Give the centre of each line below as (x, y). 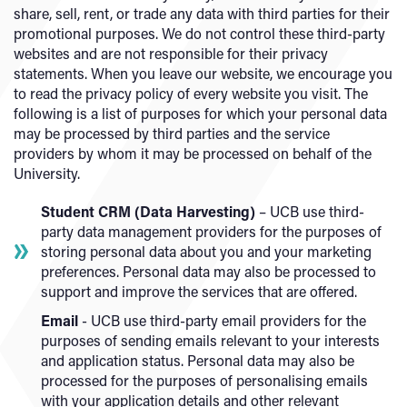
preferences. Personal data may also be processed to (208, 271)
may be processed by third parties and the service (172, 133)
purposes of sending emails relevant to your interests (210, 340)
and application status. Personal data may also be (198, 360)
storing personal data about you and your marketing (206, 251)
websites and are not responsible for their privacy (171, 53)
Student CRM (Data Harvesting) (148, 211)
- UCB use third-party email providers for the (222, 320)
